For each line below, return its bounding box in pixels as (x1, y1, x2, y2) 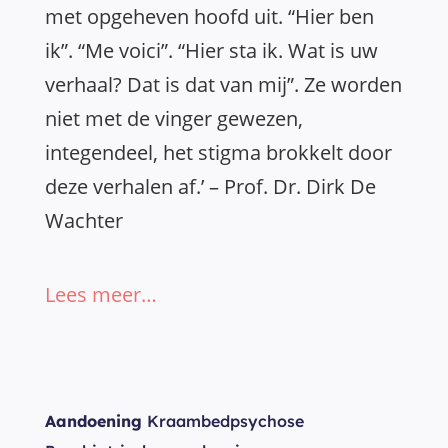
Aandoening (45, 411, 142, 431)
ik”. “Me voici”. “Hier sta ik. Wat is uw (45, 37, 378, 64)
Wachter (45, 207, 123, 234)
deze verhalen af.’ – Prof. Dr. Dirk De (45, 173, 376, 200)
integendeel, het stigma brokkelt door (45, 139, 392, 166)
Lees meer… (45, 281, 157, 308)
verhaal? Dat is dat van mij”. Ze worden (45, 71, 402, 98)
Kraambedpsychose (142, 411, 304, 431)
